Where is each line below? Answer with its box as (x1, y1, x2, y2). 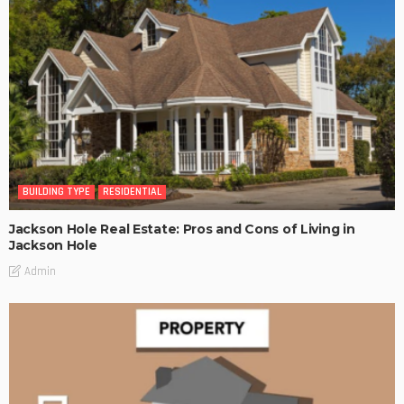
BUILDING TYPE (23, 184, 90, 198)
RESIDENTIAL (103, 184, 161, 198)
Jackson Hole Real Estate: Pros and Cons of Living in (9, 220, 355, 237)
